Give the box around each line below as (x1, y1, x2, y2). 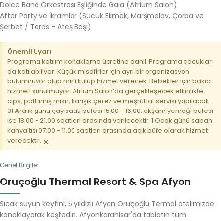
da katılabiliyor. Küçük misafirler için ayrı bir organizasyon (7, 67, 189, 76)
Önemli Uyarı (7, 47, 52, 56)
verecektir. (7, 136, 41, 145)
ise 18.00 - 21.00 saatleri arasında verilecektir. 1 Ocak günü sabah (7, 116, 212, 125)
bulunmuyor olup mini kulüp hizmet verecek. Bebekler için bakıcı (7, 76, 212, 86)
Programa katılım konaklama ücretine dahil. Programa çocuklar (7, 57, 212, 66)
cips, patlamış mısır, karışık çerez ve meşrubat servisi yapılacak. (7, 96, 211, 106)
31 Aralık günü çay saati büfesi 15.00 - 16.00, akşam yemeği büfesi (7, 106, 213, 115)
